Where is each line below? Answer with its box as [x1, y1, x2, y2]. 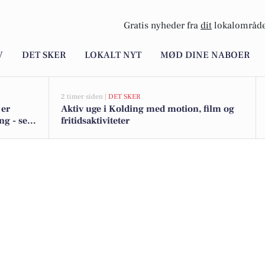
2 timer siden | [61, 92, 108, 101]
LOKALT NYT [85, 49, 141, 62]
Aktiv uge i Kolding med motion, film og [61, 103, 234, 115]
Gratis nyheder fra [124, 20, 201, 32]
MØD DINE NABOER [160, 49, 250, 62]
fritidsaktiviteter [61, 115, 130, 127]
